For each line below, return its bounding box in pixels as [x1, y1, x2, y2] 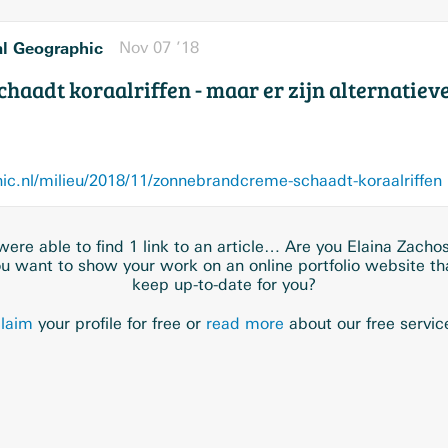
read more [206, 314, 284, 333]
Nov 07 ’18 [119, 38, 199, 57]
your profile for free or [33, 314, 206, 333]
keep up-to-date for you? [132, 275, 316, 294]
